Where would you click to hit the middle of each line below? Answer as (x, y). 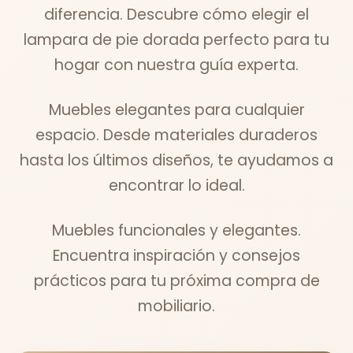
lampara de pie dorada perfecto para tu (176, 39)
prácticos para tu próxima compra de (176, 281)
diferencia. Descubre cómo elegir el (176, 14)
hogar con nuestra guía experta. (176, 65)
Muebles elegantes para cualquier (176, 110)
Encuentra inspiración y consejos (176, 255)
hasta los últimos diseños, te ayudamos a (176, 160)
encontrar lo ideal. (176, 185)
